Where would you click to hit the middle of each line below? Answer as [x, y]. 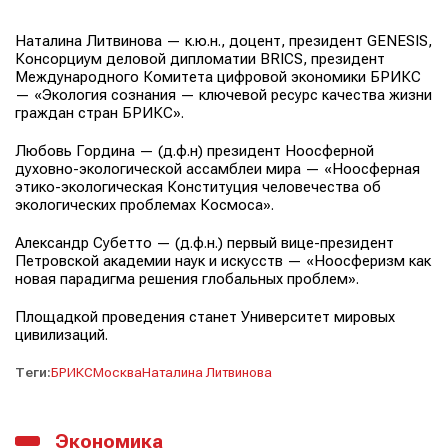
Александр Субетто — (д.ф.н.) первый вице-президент [204, 242]
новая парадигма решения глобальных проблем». [187, 278]
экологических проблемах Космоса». [144, 204]
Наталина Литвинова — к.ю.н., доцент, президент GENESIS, [223, 40]
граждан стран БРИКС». [99, 112]
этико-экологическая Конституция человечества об [198, 186]
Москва [117, 371]
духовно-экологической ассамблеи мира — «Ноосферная [217, 168]
